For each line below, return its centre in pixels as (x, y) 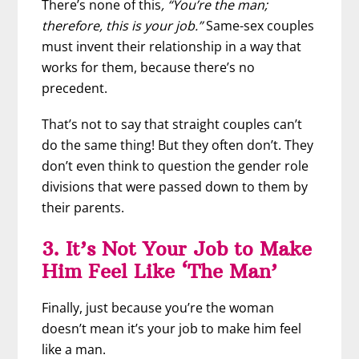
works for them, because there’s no (149, 68)
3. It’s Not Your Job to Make (177, 249)
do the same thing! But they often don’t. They (178, 145)
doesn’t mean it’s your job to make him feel (172, 329)
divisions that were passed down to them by (175, 187)
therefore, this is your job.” (123, 26)
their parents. (83, 208)
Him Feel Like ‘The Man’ (160, 271)
